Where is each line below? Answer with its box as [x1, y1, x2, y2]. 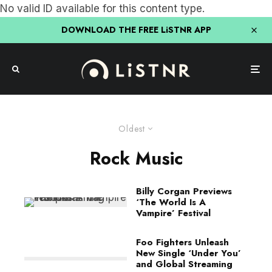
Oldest [118, 123, 145, 135]
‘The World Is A [136, 195, 206, 209]
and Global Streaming [136, 257, 233, 271]
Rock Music [89, 146, 183, 171]
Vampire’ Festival [136, 206, 211, 220]
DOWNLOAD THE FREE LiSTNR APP [61, 24, 211, 36]
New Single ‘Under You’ [136, 246, 241, 260]
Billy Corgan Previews [136, 185, 232, 198]
